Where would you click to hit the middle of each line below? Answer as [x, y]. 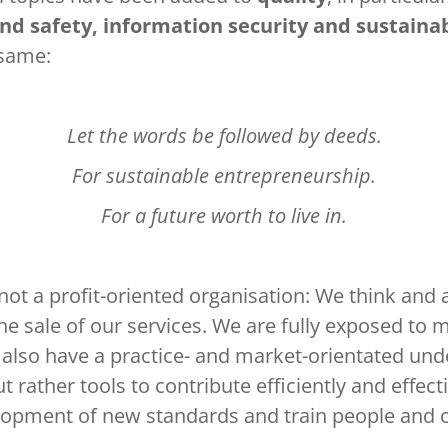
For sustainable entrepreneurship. [224, 175]
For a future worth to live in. [224, 215]
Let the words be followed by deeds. [224, 135]
